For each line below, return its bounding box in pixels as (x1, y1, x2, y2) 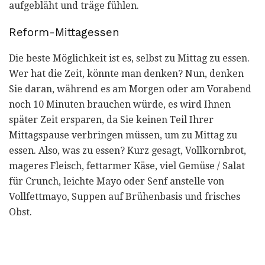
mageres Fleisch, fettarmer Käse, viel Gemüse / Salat (9, 160, 245, 172)
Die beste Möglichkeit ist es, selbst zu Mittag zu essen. (9, 53, 250, 64)
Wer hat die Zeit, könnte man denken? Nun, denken (9, 68, 244, 80)
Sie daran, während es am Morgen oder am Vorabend (9, 83, 251, 95)
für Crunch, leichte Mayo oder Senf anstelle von (9, 176, 224, 188)
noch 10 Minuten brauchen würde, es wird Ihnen (9, 99, 231, 111)
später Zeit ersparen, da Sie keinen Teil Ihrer (9, 114, 214, 126)
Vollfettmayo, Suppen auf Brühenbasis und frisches (9, 191, 240, 203)
